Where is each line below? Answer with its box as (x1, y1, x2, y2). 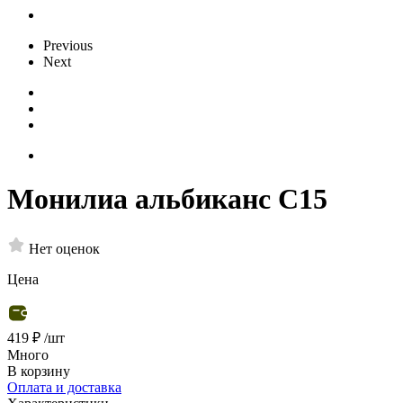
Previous (43, 38, 93, 53)
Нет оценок (29, 240, 100, 256)
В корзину (7, 363, 70, 379)
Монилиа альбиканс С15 (7, 183, 327, 216)
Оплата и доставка (7, 379, 121, 395)
